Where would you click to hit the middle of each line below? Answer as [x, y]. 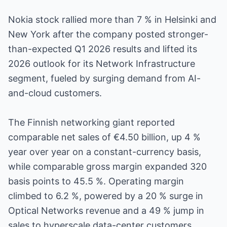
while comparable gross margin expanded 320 [107, 166]
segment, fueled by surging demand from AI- [104, 78]
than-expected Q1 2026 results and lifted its [103, 49]
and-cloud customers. [55, 93]
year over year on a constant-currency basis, [105, 152]
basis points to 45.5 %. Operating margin [96, 181]
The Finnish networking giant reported [91, 122]
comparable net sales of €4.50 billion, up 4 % [104, 137]
